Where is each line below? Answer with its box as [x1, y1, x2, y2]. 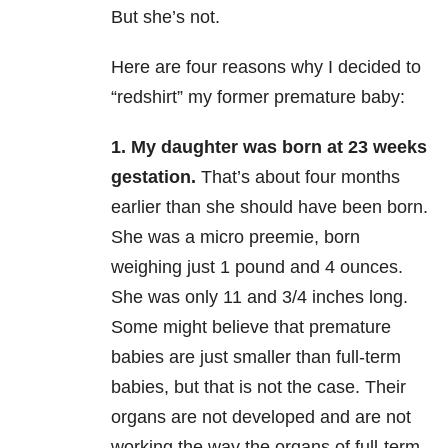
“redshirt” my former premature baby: [111, 87, 405, 108]
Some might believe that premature [111, 317, 391, 338]
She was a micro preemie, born [111, 227, 360, 248]
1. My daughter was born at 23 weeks [111, 137, 427, 158]
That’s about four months [196, 167, 400, 188]
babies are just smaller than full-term [111, 347, 401, 368]
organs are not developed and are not [111, 407, 411, 428]
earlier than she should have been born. [111, 197, 428, 218]
